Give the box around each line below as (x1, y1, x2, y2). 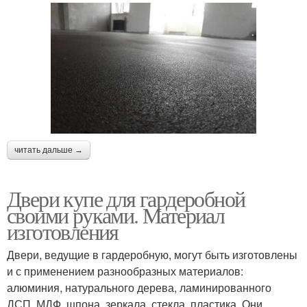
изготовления (7, 217, 119, 247)
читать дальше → (14, 145, 83, 156)
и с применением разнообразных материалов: (7, 263, 243, 280)
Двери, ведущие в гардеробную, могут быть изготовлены (7, 247, 297, 263)
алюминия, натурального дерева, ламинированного (7, 280, 271, 296)
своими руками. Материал (7, 200, 225, 230)
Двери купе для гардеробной (7, 184, 245, 214)
